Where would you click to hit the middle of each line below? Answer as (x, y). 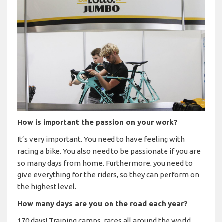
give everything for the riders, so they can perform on (108, 174)
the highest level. (47, 186)
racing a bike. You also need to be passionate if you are (109, 151)
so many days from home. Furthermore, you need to (105, 163)
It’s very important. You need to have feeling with (101, 139)
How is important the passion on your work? (98, 122)
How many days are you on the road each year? (103, 203)
